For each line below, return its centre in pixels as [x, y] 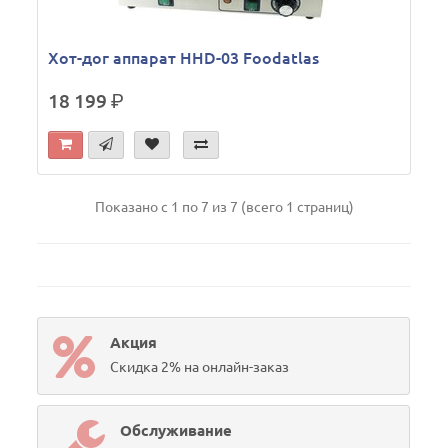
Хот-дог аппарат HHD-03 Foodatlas [184, 58]
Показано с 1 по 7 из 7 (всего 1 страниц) [224, 207]
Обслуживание [176, 430]
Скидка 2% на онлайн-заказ [200, 367]
